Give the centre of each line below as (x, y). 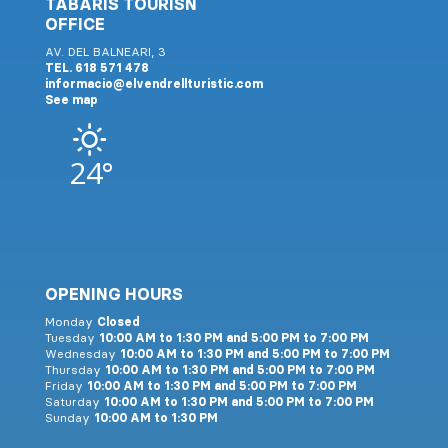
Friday (65, 386)
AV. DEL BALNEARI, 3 (105, 52)
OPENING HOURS (113, 294)
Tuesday (71, 338)
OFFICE (74, 24)
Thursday (74, 370)
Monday (70, 322)
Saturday (74, 402)
